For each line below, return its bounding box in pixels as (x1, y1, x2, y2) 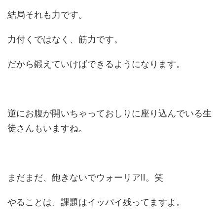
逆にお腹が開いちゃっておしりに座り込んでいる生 (7, 108, 212, 118)
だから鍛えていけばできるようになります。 (7, 59, 185, 69)
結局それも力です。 (7, 9, 87, 20)
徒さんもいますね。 (7, 123, 87, 133)
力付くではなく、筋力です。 (7, 34, 123, 44)
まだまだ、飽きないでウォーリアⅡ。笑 (7, 172, 163, 183)
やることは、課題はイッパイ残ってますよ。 (7, 197, 185, 207)
